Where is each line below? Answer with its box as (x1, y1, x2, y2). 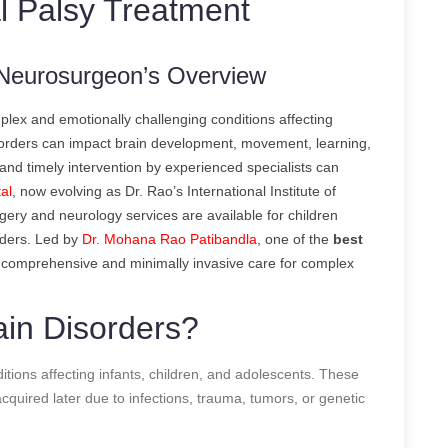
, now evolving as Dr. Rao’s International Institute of (12, 182, 336, 199)
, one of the (257, 230, 333, 247)
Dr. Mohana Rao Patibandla (82, 230, 257, 247)
